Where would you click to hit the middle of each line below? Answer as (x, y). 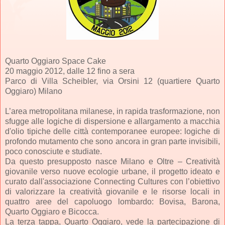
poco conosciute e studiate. (53, 152)
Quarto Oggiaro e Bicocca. (52, 212)
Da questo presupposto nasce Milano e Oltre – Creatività (113, 162)
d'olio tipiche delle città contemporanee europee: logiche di (113, 132)
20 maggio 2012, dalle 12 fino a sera (70, 71)
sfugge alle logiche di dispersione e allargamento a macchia (113, 122)
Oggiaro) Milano (34, 91)
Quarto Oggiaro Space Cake (55, 61)
